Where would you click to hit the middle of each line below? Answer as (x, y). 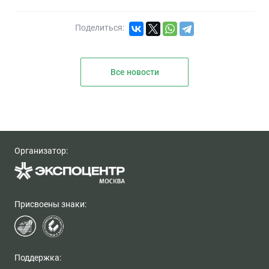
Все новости (134, 72)
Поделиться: (100, 28)
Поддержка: (38, 258)
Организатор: (41, 151)
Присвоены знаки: (50, 204)
